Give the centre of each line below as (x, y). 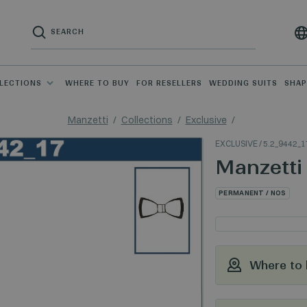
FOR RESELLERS (169, 83)
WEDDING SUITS (243, 83)
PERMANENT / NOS (253, 193)
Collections (147, 120)
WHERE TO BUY (97, 83)
